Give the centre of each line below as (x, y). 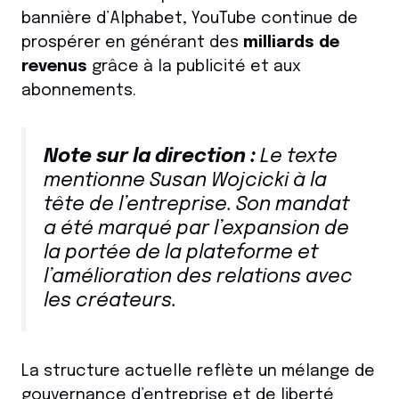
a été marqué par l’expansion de (196, 229)
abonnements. (79, 91)
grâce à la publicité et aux (194, 67)
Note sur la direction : (150, 157)
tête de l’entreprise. (140, 205)
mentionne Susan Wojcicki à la (185, 181)
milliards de (291, 43)
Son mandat (293, 205)
